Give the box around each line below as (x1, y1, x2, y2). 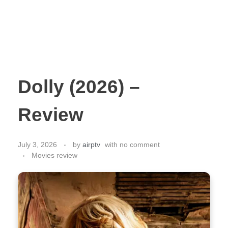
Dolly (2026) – (18, 76, 140, 98)
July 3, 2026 (18, 140, 57, 149)
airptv (82, 140, 100, 149)
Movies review (32, 151, 77, 160)
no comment (120, 140, 160, 149)
